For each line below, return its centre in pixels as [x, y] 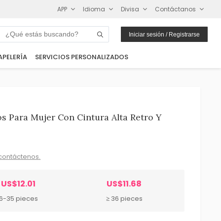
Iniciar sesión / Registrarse [165, 34]
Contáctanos [176, 9]
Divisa [130, 9]
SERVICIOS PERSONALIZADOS [81, 57]
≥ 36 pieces [124, 198]
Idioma [94, 9]
